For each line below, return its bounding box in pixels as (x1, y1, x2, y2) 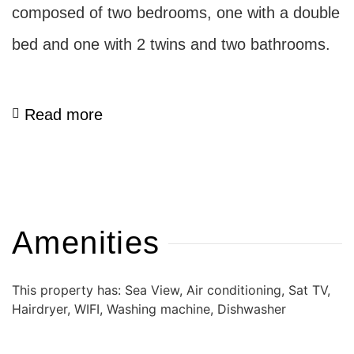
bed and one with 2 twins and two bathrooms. (12, 35, 330, 53)
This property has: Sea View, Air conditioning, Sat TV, (12, 282, 330, 299)
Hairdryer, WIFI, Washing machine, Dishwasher (12, 301, 286, 318)
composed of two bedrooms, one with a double (12, 3, 340, 21)
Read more (24, 106, 103, 124)
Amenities (12, 225, 160, 261)
